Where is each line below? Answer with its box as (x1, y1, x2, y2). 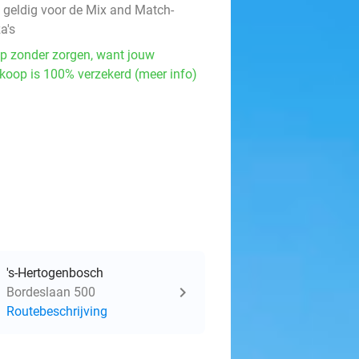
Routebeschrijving (6, 304, 107, 319)
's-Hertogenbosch (6, 265, 103, 280)
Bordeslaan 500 (6, 284, 95, 300)
